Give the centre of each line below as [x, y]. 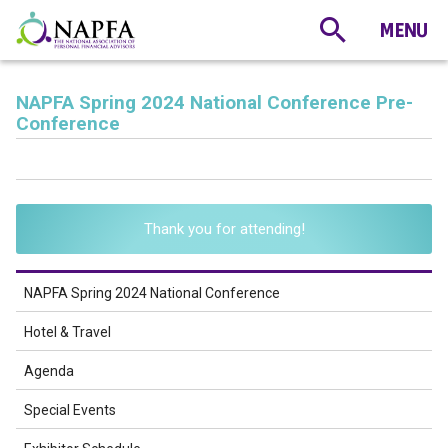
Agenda [49, 371]
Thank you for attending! [224, 229]
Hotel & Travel [67, 332]
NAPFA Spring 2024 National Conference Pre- [214, 102]
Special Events [70, 410]
